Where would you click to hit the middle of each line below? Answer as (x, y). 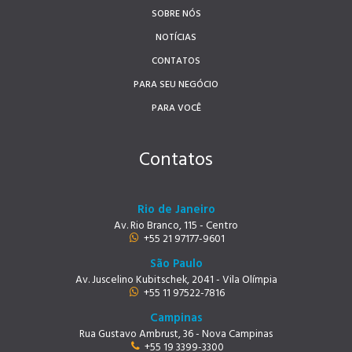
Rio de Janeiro (176, 210)
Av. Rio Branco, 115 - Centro (176, 226)
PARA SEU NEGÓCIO (176, 85)
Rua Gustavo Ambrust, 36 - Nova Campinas (176, 334)
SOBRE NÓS (176, 14)
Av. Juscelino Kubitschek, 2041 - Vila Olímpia (176, 280)
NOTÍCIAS (176, 38)
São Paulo (176, 264)
